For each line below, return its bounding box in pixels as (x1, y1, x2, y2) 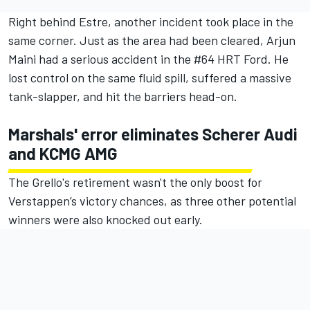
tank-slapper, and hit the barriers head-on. (8, 89, 237, 104)
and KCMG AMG (8, 143, 118, 164)
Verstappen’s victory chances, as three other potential (8, 193, 296, 209)
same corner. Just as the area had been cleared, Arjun (8, 33, 295, 48)
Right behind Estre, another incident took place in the (8, 14, 293, 30)
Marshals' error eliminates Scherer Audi (8, 124, 298, 145)
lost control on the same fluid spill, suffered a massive (8, 70, 291, 86)
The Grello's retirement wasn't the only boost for (8, 174, 262, 190)
